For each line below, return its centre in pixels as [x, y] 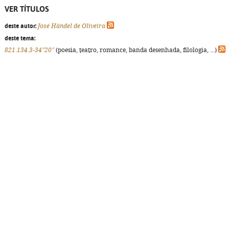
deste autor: [20, 26]
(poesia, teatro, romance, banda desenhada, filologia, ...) [136, 50]
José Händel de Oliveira [72, 26]
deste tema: [20, 38]
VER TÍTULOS [27, 9]
